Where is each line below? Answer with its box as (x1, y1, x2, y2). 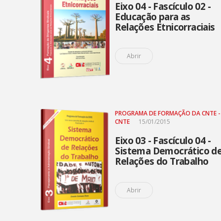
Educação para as (115, 10, 190, 23)
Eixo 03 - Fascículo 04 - (115, 134, 211, 147)
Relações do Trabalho (115, 155, 209, 168)
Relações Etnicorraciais (115, 21, 215, 34)
